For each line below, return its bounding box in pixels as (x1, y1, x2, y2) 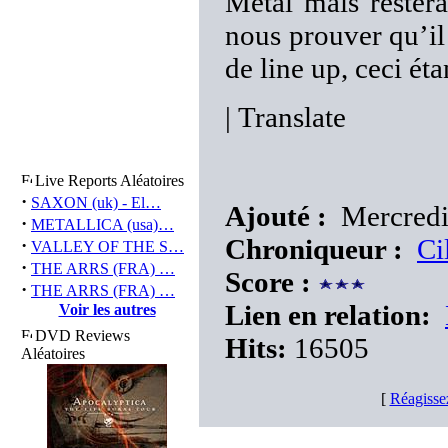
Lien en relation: (225, 299, 431, 331)
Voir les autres (58, 301, 156, 318)
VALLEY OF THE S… (31, 238, 184, 255)
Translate (231, 101, 346, 133)
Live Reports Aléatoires (35, 172, 184, 189)
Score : (225, 266, 311, 298)
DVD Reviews (35, 327, 130, 344)
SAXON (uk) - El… (31, 194, 161, 211)
